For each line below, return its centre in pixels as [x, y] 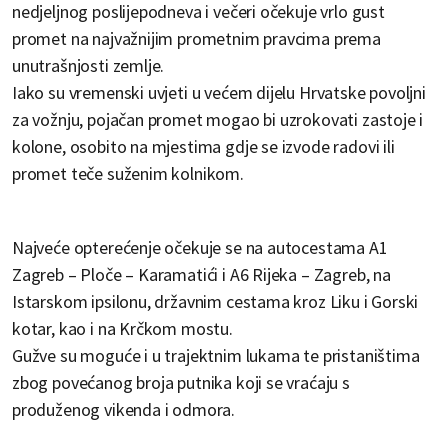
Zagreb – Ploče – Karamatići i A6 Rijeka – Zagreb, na [201, 275]
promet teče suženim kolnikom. [128, 174]
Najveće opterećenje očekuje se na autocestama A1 [200, 248]
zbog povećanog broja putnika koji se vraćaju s [181, 383]
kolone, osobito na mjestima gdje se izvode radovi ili [203, 147]
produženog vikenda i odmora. [124, 410]
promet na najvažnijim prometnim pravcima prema [196, 39]
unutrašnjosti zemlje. [88, 66]
